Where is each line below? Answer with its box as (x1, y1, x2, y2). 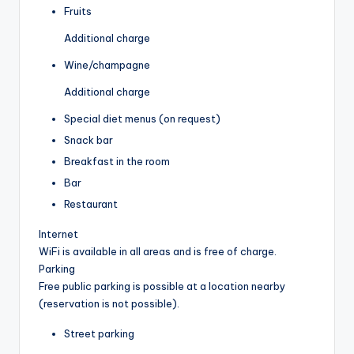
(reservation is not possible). (39, 297, 179, 311)
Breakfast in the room (64, 154, 170, 168)
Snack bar (64, 133, 113, 146)
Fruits (64, 4, 92, 17)
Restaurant (64, 198, 118, 211)
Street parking (64, 327, 134, 341)
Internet (39, 228, 78, 241)
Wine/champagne (64, 58, 150, 71)
